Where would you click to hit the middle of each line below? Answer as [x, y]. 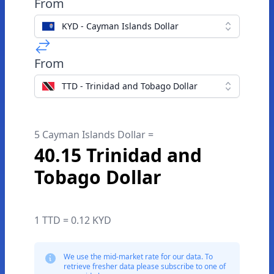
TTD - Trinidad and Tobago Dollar [130, 86]
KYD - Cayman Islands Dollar [120, 26]
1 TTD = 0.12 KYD [73, 220]
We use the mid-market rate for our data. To [138, 257]
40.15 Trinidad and [118, 155]
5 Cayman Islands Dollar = [94, 135]
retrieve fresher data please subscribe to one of [145, 266]
